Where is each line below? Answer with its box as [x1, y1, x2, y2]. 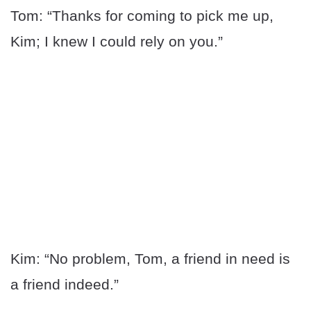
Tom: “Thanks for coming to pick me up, [10, 8, 274, 24]
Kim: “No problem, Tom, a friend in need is [10, 251, 290, 267]
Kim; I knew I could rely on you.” [10, 33, 223, 50]
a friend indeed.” [10, 276, 119, 293]
